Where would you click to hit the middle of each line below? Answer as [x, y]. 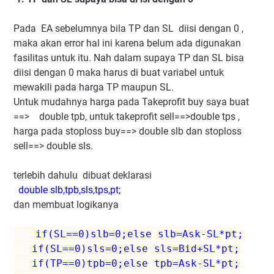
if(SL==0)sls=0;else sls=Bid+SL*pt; [127, 248]
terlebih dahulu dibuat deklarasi [83, 175]
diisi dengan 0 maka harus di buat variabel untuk [119, 72]
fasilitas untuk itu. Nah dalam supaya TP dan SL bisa [129, 57]
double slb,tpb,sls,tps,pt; [69, 190]
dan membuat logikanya [66, 204]
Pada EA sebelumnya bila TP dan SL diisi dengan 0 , [128, 28]
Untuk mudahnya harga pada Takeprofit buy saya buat [131, 102]
